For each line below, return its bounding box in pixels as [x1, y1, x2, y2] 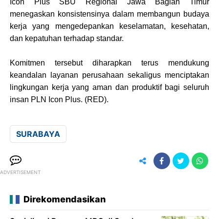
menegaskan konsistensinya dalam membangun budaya [10, 9, 209, 18]
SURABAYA [16, 129, 60, 139]
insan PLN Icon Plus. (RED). [10, 95, 109, 104]
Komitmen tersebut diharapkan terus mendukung [10, 58, 209, 67]
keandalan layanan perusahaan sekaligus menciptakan [10, 70, 209, 79]
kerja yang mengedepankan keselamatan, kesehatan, [10, 22, 209, 30]
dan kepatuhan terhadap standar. [10, 34, 124, 43]
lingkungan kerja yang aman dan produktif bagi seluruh [10, 83, 209, 91]
